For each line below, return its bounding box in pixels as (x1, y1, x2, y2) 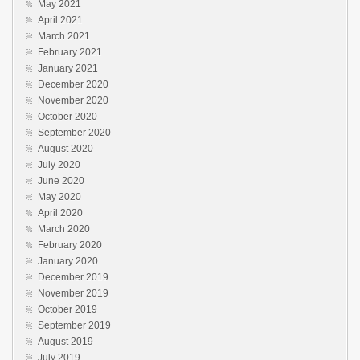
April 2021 (38, 14, 83, 27)
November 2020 (38, 95, 108, 107)
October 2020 (38, 111, 97, 123)
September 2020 (38, 127, 111, 139)
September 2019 (38, 320, 111, 332)
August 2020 (38, 143, 93, 155)
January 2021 (38, 63, 98, 75)
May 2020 (38, 191, 81, 203)
